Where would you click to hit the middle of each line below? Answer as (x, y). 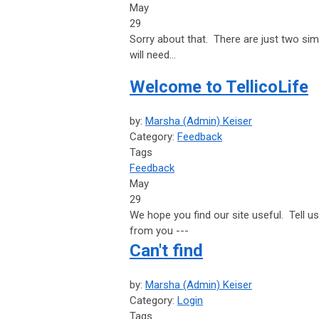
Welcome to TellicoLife (219, 87)
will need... (154, 55)
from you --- (159, 231)
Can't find (166, 251)
